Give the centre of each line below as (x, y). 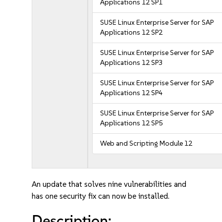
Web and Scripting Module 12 (146, 143)
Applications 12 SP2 (132, 32)
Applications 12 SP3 (132, 63)
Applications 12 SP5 (132, 123)
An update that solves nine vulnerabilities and (109, 184)
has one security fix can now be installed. (101, 196)
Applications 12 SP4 (132, 93)
